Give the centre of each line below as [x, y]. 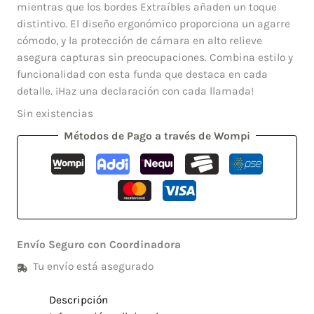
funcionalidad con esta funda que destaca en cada [142, 75]
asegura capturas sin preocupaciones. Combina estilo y [155, 58]
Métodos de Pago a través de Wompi [157, 136]
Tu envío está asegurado [94, 267]
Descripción [79, 300]
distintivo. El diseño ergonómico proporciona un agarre [153, 24]
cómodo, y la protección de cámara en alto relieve [139, 41]
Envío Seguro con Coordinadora [98, 244]
